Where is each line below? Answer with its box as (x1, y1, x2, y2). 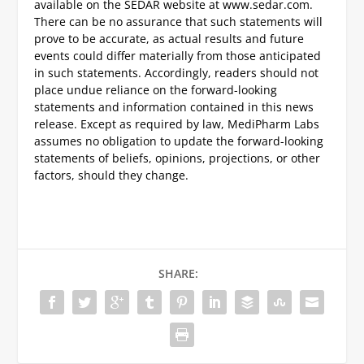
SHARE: (158, 266, 198, 282)
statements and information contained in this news (34, 99, 314, 115)
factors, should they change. (34, 167, 189, 184)
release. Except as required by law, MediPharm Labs (34, 116, 320, 132)
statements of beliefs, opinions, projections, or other (34, 150, 321, 167)
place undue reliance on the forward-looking (34, 82, 278, 98)
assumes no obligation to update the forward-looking (34, 133, 324, 149)
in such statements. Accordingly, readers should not (34, 65, 319, 81)
